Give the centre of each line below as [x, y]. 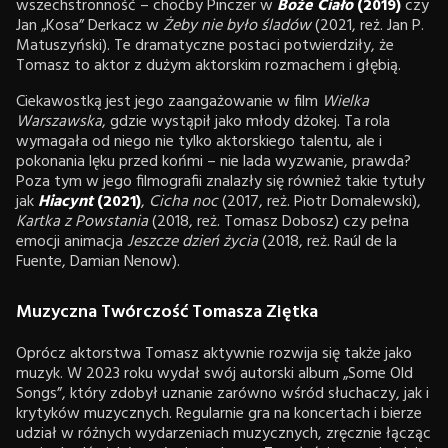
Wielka [345, 101]
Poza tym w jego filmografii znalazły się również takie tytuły [220, 181]
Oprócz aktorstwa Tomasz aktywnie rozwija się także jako [214, 353]
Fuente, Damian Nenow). [98, 261]
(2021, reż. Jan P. [367, 25]
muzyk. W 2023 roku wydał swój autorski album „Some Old [214, 373]
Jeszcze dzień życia [192, 241]
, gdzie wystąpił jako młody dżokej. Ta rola [246, 121]
